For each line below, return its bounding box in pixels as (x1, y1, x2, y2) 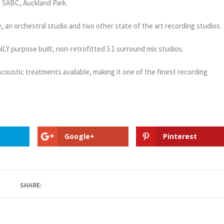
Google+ (64, 131, 94, 141)
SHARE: (19, 180, 42, 189)
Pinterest (163, 131, 197, 141)
